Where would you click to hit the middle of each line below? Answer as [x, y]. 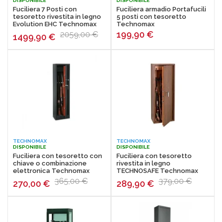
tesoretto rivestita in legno [57, 17]
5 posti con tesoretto [151, 17]
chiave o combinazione [50, 163]
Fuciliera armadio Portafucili [161, 9]
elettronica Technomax [51, 171]
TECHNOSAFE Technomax [157, 171]
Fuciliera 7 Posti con [45, 9]
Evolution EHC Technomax [55, 24]
